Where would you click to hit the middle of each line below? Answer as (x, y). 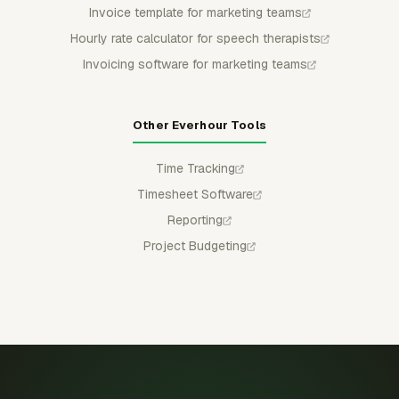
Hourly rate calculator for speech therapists (195, 38)
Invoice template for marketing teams (195, 12)
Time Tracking (195, 168)
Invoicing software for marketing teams (195, 64)
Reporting (195, 220)
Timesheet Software (195, 194)
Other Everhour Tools (199, 125)
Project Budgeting (195, 245)
